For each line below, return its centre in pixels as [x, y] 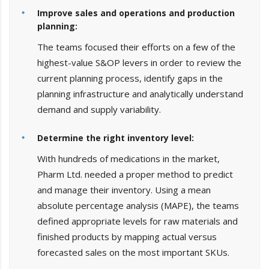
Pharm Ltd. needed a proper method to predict [135, 174]
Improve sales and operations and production [136, 13]
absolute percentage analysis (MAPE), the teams [138, 206]
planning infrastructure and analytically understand [140, 94]
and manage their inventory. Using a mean [124, 190]
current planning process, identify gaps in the [130, 78]
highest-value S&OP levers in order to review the [139, 63]
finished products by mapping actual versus [127, 237]
